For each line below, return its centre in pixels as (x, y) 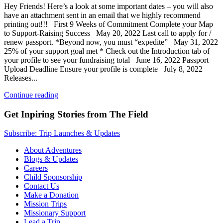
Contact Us (42, 186)
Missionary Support (55, 213)
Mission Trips (45, 204)
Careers (36, 168)
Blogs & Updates (51, 159)
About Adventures (53, 150)
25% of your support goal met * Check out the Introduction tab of (107, 51)
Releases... (21, 78)
